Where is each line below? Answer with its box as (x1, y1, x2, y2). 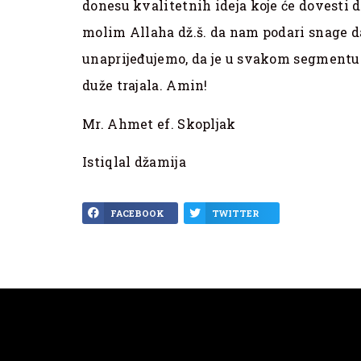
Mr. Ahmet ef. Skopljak (82, 114, 236, 132)
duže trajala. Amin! (82, 77, 208, 94)
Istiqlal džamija (82, 153, 186, 171)
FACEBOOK (110, 207, 165, 220)
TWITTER (212, 207, 259, 220)
